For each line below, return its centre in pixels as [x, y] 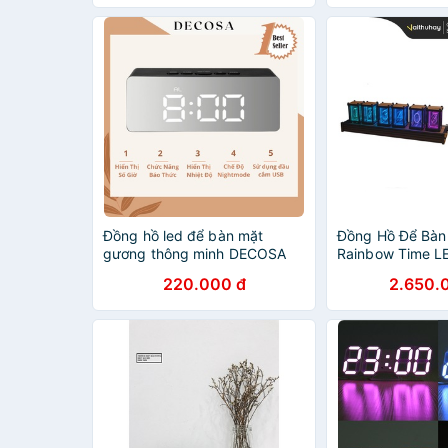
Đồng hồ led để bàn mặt [183, 235]
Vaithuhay [369, 271]
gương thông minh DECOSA [195, 253]
